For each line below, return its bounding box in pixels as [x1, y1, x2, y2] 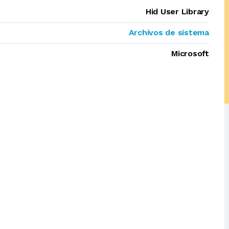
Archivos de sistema [128, 28, 209, 37]
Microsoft [171, 49, 209, 58]
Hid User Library [145, 7, 209, 16]
